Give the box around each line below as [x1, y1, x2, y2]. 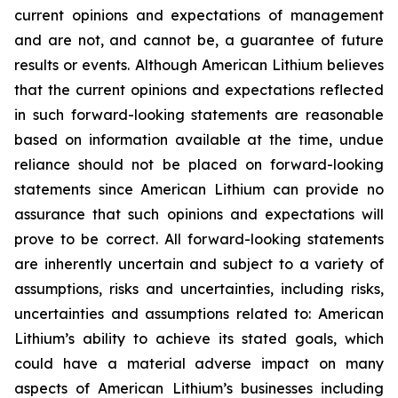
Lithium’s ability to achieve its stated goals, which [14, 330, 384, 347]
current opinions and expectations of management [14, 6, 384, 24]
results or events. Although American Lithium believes [14, 56, 384, 74]
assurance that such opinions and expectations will [14, 205, 384, 223]
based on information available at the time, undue [14, 131, 384, 148]
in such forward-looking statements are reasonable [14, 106, 384, 123]
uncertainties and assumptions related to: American [14, 305, 384, 322]
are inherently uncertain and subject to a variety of [14, 255, 384, 273]
